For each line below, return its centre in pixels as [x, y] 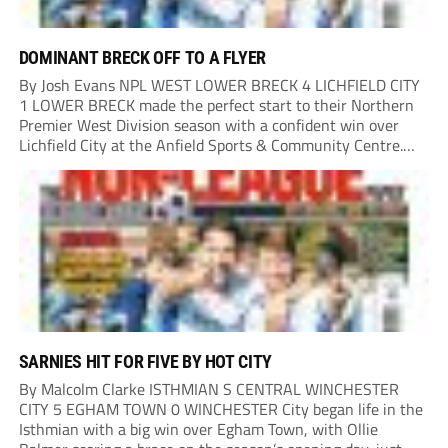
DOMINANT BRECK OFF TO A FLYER [142, 58]
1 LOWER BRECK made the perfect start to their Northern [216, 105]
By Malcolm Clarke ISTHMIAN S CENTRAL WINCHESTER [208, 389]
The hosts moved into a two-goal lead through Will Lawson [218, 165]
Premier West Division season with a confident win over [208, 125]
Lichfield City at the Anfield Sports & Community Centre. [210, 145]
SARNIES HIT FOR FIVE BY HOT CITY [145, 362]
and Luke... [54, 185]
